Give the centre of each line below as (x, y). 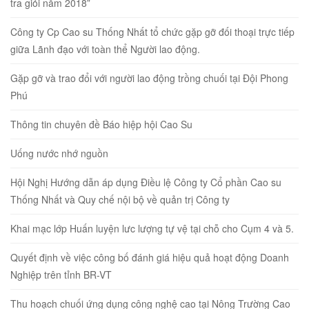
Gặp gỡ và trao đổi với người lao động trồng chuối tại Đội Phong (149, 78)
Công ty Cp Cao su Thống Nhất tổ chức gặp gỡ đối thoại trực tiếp (152, 31)
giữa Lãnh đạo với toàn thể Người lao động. (105, 49)
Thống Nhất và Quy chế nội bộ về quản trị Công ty (120, 199)
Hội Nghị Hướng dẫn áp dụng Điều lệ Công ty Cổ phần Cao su (146, 182)
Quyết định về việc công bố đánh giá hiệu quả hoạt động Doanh (150, 257)
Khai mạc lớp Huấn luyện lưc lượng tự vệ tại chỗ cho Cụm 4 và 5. (152, 228)
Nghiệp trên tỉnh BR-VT (61, 274)
